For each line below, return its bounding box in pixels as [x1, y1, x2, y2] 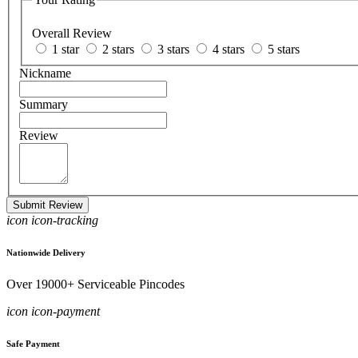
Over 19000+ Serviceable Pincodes [6, 276, 185, 291]
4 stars [213, 42, 245, 56]
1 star [52, 42, 79, 56]
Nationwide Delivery [6, 247, 86, 257]
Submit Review [13, 198, 82, 211]
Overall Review [32, 26, 112, 40]
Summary [19, 97, 68, 111]
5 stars [268, 42, 300, 56]
